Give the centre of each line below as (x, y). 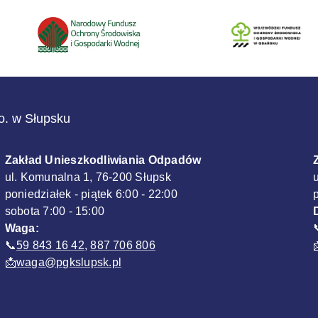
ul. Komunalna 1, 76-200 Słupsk (88, 177)
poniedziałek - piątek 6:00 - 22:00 (91, 194)
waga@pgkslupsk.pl (68, 262)
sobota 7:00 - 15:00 (55, 211)
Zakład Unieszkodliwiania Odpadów (103, 160)
